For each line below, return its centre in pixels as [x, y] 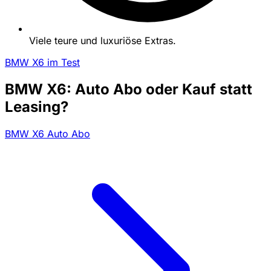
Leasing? [37, 106]
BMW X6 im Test [42, 62]
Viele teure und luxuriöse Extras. [103, 40]
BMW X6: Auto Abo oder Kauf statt [129, 89]
